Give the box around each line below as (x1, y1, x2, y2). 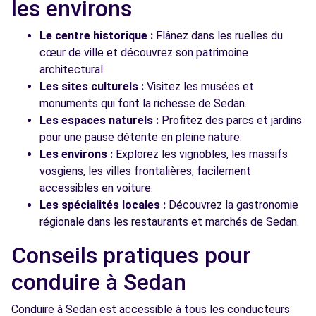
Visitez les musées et (144, 80, 254, 93)
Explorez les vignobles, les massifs (113, 147, 288, 161)
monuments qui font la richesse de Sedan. (39, 97, 247, 110)
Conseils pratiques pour (11, 242, 251, 269)
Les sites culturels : (39, 80, 144, 93)
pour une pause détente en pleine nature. (39, 130, 242, 144)
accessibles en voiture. (39, 181, 153, 195)
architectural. (39, 63, 105, 76)
